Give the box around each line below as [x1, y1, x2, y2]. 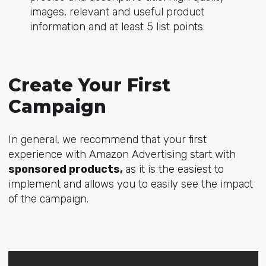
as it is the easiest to [125, 162, 224, 176]
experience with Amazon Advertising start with [8, 147, 236, 161]
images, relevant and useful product [29, 5, 204, 18]
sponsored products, [8, 162, 125, 176]
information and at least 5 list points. [29, 20, 205, 33]
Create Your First [8, 74, 170, 96]
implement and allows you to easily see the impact [8, 177, 253, 191]
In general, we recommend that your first [8, 132, 207, 146]
